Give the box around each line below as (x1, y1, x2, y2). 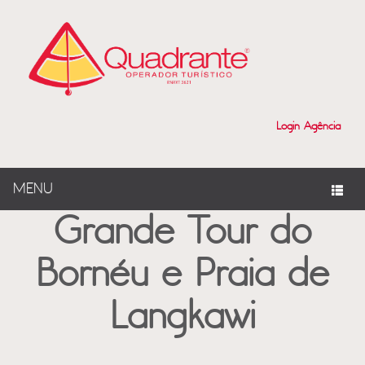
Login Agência (276, 120, 341, 133)
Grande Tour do (54, 212, 311, 253)
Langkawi (109, 297, 256, 338)
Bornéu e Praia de (36, 254, 329, 296)
